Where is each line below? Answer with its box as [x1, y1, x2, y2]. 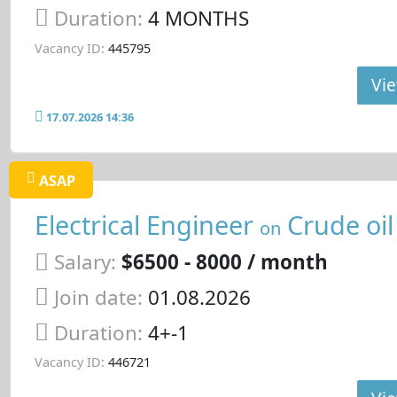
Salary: [53, 248, 116, 276]
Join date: [53, 284, 143, 312]
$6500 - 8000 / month [121, 248, 328, 276]
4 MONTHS [147, 4, 249, 33]
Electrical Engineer [34, 206, 260, 242]
